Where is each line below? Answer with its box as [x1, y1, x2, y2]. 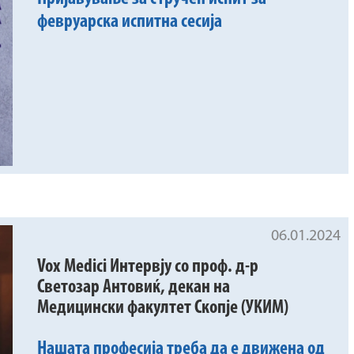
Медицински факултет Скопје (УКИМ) [37, 299, 289, 318]
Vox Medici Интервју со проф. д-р [37, 258, 259, 277]
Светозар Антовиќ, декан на [37, 278, 231, 298]
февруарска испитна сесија [37, 13, 223, 32]
